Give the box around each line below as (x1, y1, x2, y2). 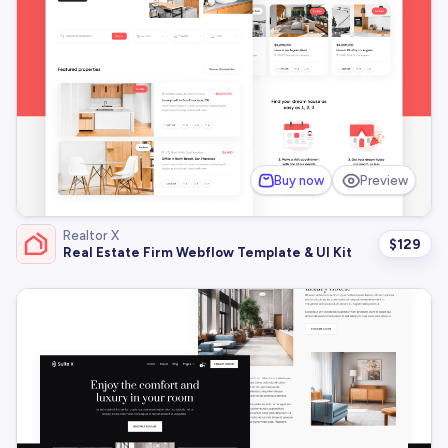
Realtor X (63, 227, 120, 243)
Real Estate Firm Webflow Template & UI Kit (63, 244, 353, 260)
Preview (360, 172, 409, 188)
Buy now (273, 172, 324, 188)
